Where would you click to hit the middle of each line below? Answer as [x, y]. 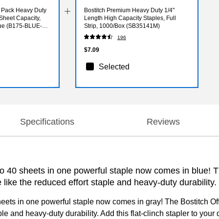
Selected [114, 66]
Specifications [47, 121]
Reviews [163, 121]
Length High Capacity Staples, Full [130, 18]
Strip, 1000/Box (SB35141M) [122, 26]
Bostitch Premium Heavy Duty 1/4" [130, 10]
